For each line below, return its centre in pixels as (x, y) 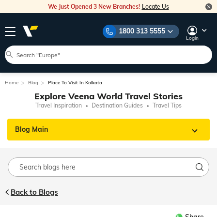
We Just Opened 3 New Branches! (94, 7)
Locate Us (155, 7)
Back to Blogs (34, 192)
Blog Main (31, 129)
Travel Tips (167, 105)
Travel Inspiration (59, 105)
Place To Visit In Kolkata (75, 83)
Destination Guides (117, 105)
